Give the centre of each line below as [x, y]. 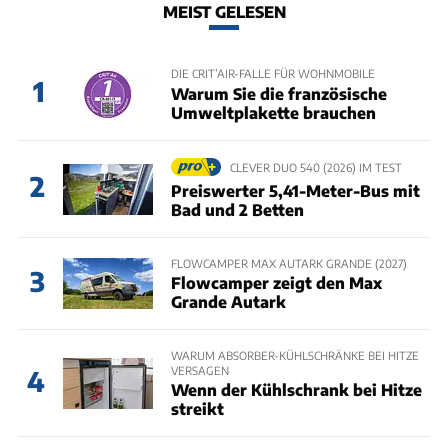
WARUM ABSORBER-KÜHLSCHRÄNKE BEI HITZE [294, 355]
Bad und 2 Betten [237, 209]
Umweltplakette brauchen [273, 112]
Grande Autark [228, 301]
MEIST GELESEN [224, 12]
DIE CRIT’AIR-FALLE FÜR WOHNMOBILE [272, 73]
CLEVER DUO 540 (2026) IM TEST [315, 166]
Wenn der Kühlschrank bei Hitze [296, 390]
